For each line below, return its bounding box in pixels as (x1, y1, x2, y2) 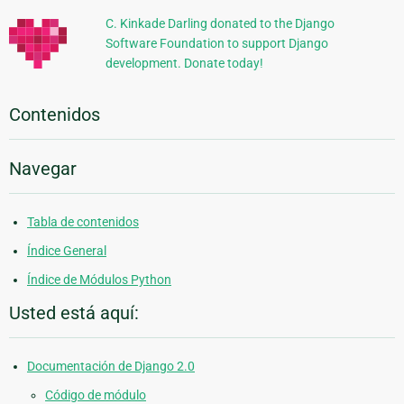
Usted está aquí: (9, 302, 139, 325)
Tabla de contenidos (27, 215, 139, 230)
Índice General (27, 243, 106, 259)
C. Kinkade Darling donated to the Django (105, 16, 335, 32)
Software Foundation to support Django (105, 36, 328, 51)
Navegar (9, 158, 77, 180)
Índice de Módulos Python (27, 272, 171, 288)
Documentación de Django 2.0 (27, 359, 195, 374)
